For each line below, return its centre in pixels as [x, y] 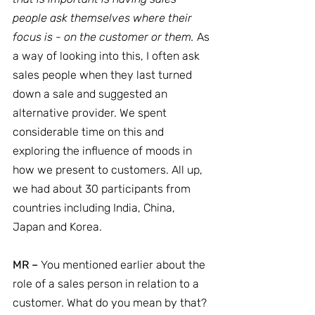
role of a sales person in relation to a [107, 284]
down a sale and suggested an [91, 94]
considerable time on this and [90, 132]
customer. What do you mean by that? [110, 303]
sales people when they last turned [104, 75]
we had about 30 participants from [103, 189]
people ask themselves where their [104, 18]
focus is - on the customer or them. [103, 37]
